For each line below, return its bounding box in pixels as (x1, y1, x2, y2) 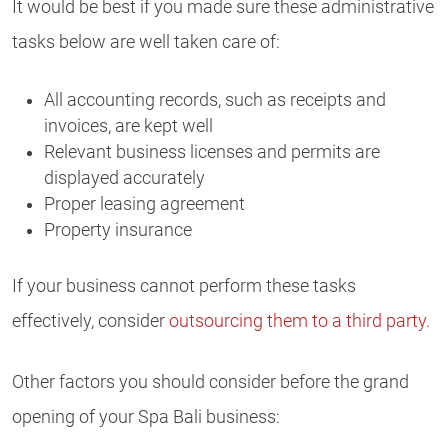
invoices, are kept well (44, 115, 213, 136)
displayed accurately (44, 167, 205, 188)
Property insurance (44, 219, 192, 240)
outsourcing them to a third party (169, 310, 426, 331)
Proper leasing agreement (44, 193, 245, 214)
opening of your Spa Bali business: (12, 407, 280, 428)
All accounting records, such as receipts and (44, 89, 386, 110)
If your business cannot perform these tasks (12, 275, 356, 296)
